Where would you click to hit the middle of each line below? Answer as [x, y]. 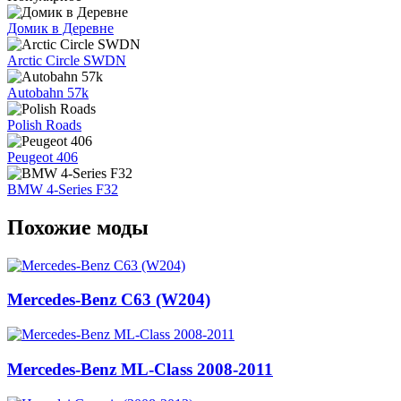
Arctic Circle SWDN [67, 60]
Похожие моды [78, 227]
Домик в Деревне [60, 28]
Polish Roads [44, 124]
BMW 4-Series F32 [63, 189]
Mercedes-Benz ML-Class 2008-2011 [140, 369]
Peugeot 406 [43, 157]
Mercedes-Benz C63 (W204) [109, 300]
